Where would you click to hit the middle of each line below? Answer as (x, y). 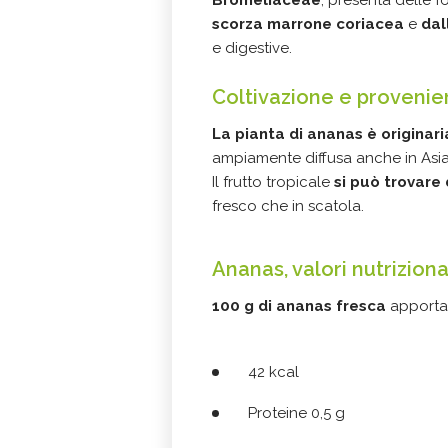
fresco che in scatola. (288, 206)
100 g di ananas (272, 306)
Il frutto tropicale (273, 182)
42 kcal (273, 372)
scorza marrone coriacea (308, 24)
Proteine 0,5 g (296, 413)
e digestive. (252, 48)
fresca (361, 306)
